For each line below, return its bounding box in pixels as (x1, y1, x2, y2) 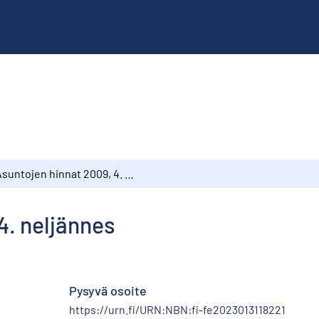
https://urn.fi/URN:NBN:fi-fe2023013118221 (69, 302, 286, 316)
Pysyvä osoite (69, 282, 147, 298)
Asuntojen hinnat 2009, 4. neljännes (125, 166, 134, 180)
